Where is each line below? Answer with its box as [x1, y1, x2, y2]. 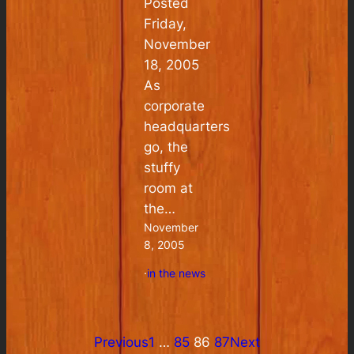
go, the [144, 138, 189, 155]
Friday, [144, 15, 187, 32]
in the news [147, 265, 206, 280]
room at [144, 179, 194, 196]
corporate [144, 97, 205, 114]
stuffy [144, 159, 181, 175]
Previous [94, 334, 149, 351]
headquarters [144, 118, 231, 134]
